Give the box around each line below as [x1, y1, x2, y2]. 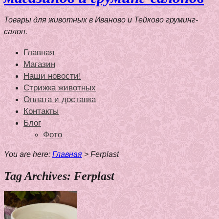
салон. [4, 27, 27, 36]
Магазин [23, 59, 55, 69]
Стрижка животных [23, 83, 96, 92]
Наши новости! [23, 71, 81, 81]
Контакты [23, 106, 59, 116]
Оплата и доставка [23, 94, 96, 104]
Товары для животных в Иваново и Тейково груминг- [4, 15, 198, 24]
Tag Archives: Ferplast [4, 169, 114, 182]
